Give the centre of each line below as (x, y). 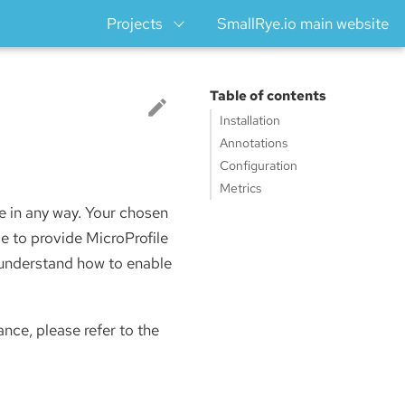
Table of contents (268, 96)
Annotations (254, 143)
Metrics (240, 188)
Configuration (259, 165)
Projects (134, 24)
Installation (250, 120)
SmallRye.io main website (303, 24)
